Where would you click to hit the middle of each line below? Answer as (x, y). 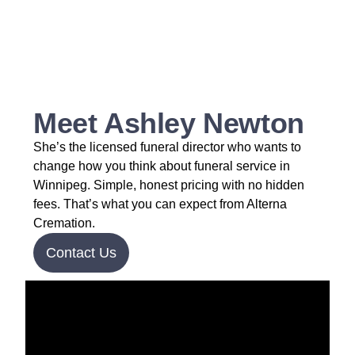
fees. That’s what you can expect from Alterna (160, 204)
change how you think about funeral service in (162, 166)
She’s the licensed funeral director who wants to (167, 147)
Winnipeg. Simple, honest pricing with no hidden (169, 185)
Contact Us (81, 252)
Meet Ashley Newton (169, 123)
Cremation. (64, 223)
